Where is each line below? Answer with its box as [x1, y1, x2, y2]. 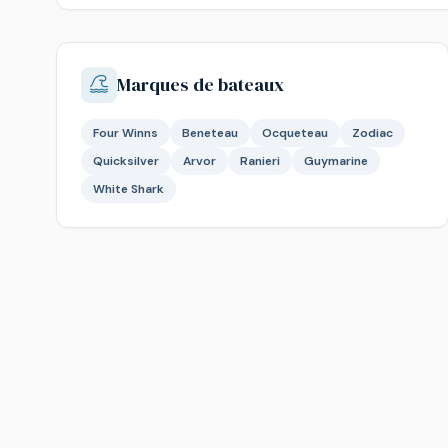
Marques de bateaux [117, 72, 284, 97]
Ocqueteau [262, 125, 328, 141]
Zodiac [352, 125, 393, 141]
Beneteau [182, 125, 238, 141]
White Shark [93, 181, 164, 197]
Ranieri [240, 153, 280, 169]
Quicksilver [93, 153, 159, 169]
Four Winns [93, 125, 158, 141]
